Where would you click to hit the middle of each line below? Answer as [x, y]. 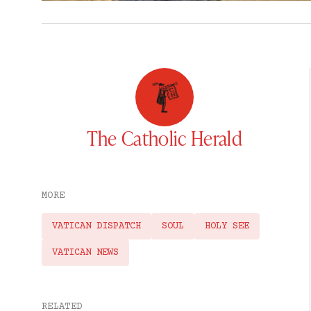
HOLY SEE [227, 227]
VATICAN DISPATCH [96, 227]
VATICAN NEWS [85, 253]
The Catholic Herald [164, 138]
